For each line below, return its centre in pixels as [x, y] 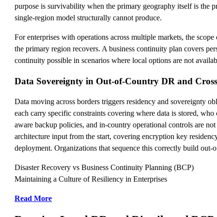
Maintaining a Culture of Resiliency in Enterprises [91, 179]
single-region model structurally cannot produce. [88, 17]
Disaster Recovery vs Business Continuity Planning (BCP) [105, 168]
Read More [33, 199]
